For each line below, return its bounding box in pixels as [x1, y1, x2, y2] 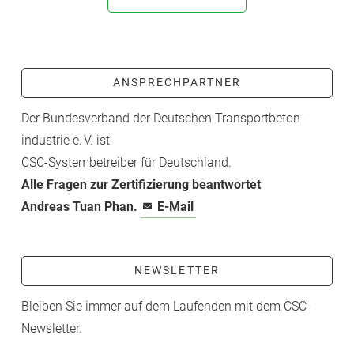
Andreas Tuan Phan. [21, 198, 141, 214]
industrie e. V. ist [21, 132, 110, 148]
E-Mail [156, 198, 194, 214]
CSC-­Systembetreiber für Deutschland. [21, 154, 232, 170]
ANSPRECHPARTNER [112, 75, 242, 88]
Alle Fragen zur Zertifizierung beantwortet [21, 176, 261, 192]
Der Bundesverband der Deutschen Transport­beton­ [21, 110, 304, 126]
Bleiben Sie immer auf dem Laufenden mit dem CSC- [21, 298, 311, 314]
